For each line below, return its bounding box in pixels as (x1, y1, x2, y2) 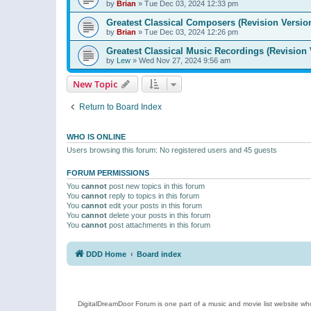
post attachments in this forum (107, 221, 210, 230)
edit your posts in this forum (107, 201, 202, 210)
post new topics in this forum (107, 182, 205, 191)
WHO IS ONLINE (67, 133, 126, 142)
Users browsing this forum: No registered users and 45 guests (67, 146, 277, 155)
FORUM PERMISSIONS (67, 169, 149, 178)
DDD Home (86, 249, 126, 258)
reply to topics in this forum (107, 192, 199, 201)
